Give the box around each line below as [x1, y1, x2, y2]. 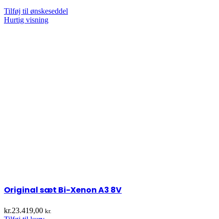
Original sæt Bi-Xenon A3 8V [4, 184, 122, 196]
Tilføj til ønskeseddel [4, 7, 68, 16]
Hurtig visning [4, 16, 48, 24]
